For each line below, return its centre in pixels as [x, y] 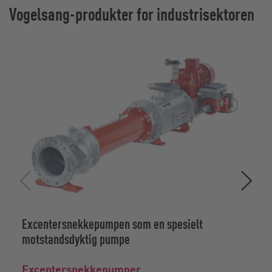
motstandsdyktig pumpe [76, 239]
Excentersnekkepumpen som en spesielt [112, 224]
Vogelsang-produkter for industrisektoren [132, 13]
